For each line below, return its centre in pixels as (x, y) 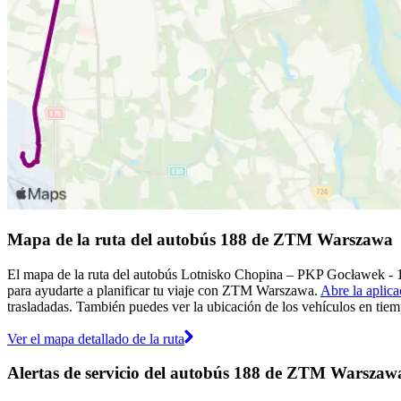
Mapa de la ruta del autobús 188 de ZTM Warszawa (200, 239)
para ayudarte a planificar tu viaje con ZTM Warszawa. (164, 290)
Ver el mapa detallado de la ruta (96, 338)
